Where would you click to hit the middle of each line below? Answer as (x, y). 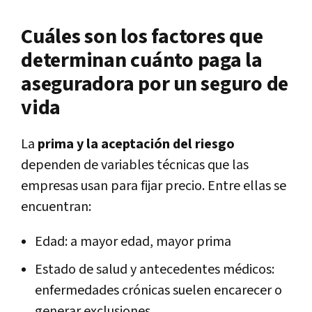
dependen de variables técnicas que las (135, 165)
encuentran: (56, 206)
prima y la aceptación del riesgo (136, 144)
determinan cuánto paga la (142, 60)
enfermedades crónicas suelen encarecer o (158, 290)
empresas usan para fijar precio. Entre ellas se (154, 186)
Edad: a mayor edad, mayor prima (133, 241)
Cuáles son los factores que (142, 37)
